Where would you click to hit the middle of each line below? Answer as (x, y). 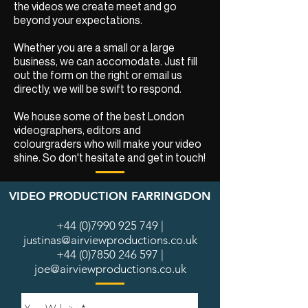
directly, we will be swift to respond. (99, 89)
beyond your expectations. (78, 20)
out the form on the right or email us (98, 75)
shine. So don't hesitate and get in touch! (110, 157)
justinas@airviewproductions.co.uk (110, 240)
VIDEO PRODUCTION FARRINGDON (110, 196)
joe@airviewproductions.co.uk (110, 269)
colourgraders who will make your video (108, 144)
